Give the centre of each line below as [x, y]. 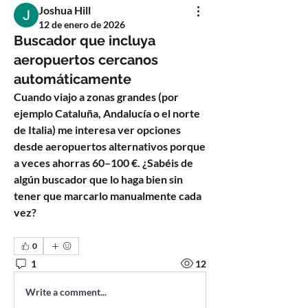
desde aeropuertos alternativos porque [110, 146]
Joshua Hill [65, 10]
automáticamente [73, 79]
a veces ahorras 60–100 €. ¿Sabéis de [103, 163]
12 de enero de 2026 [82, 24]
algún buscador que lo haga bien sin [98, 179]
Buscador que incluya [85, 41]
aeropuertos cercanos [86, 60]
